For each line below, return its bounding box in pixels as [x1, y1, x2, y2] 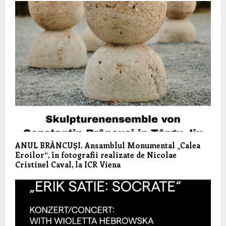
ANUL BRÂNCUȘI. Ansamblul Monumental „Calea [15, 140, 200, 150]
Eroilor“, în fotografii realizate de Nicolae [15, 150, 177, 160]
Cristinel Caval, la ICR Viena [15, 159, 121, 169]
